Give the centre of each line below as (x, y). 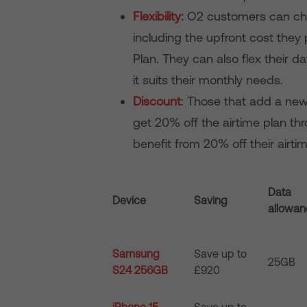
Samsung (136, 254)
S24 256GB (140, 270)
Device (130, 200)
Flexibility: (159, 16)
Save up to (221, 254)
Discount (157, 101)
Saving (211, 200)
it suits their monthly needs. (208, 80)
